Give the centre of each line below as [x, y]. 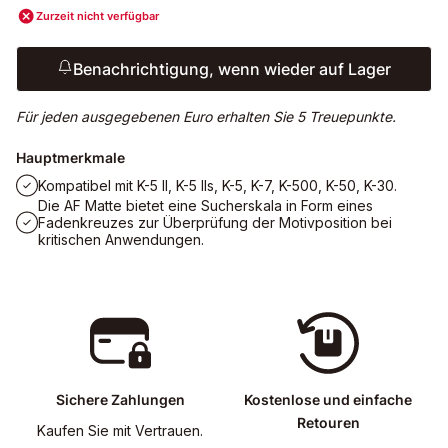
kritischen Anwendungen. [121, 239]
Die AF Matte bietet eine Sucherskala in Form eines [205, 205]
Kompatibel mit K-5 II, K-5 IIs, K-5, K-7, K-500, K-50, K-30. [217, 185]
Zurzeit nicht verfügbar [97, 16]
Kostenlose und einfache [328, 400]
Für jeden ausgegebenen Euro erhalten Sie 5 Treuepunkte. [206, 116]
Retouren [328, 423]
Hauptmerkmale [70, 157]
